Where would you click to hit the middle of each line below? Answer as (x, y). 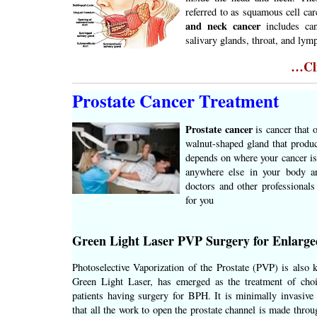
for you (200, 200)
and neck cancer (223, 26)
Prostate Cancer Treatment (175, 101)
